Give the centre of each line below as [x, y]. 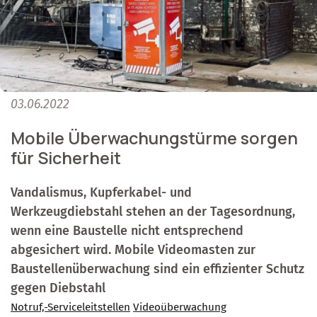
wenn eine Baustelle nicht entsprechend [127, 230]
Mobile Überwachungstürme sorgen [154, 138]
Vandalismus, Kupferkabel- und [101, 192]
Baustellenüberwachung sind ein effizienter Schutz [157, 269]
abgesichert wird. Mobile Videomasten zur [133, 249]
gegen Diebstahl [58, 288]
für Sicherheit [66, 157]
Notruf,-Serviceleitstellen [70, 307]
